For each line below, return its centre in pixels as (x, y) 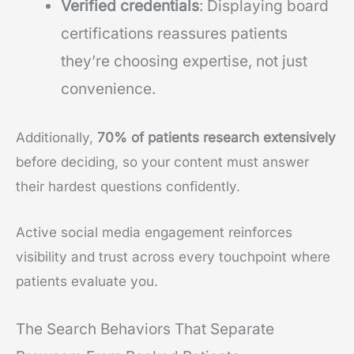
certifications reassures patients (174, 34)
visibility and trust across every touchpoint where (173, 257)
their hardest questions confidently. (128, 186)
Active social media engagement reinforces (154, 233)
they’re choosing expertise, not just (184, 62)
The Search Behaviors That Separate (145, 330)
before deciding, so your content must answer (162, 162)
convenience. (108, 89)
